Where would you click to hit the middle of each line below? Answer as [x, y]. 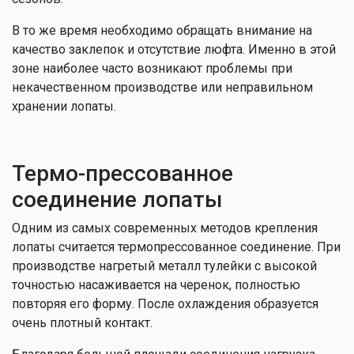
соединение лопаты [117, 200]
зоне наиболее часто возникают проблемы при [152, 68]
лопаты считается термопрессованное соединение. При [176, 247]
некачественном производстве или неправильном [162, 87]
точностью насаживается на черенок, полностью [156, 285]
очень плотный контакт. [82, 323]
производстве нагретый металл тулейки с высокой [164, 266]
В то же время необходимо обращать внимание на [162, 30]
